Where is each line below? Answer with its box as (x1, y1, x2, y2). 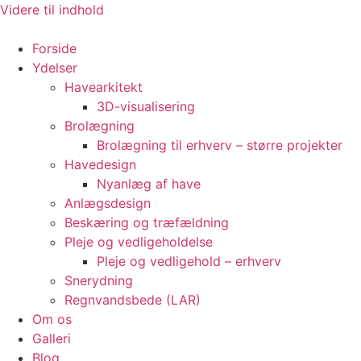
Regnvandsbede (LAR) (64, 292, 201, 308)
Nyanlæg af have (97, 176, 201, 192)
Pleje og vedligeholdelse (64, 234, 213, 250)
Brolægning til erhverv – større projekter (97, 137, 342, 153)
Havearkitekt (64, 79, 143, 95)
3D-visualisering (97, 98, 195, 114)
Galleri (32, 330, 71, 346)
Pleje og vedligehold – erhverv (97, 253, 281, 269)
